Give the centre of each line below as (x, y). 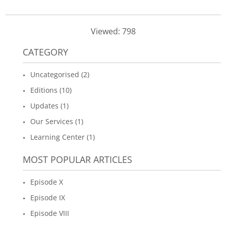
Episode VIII (50, 213)
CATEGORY (45, 52)
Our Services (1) (57, 121)
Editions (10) (51, 90)
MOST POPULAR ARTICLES (77, 159)
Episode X (47, 182)
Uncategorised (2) (60, 74)
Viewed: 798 (113, 31)
